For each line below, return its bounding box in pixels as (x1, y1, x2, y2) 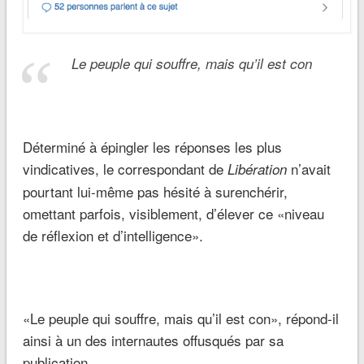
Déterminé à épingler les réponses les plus (22, 136, 282, 158)
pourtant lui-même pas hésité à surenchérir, (22, 181, 288, 202)
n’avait (286, 158, 331, 180)
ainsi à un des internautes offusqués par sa (22, 330, 284, 351)
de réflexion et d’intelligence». (22, 225, 203, 246)
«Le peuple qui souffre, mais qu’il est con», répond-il (22, 308, 339, 329)
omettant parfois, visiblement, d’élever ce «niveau (22, 203, 324, 224)
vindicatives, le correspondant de (22, 158, 227, 180)
